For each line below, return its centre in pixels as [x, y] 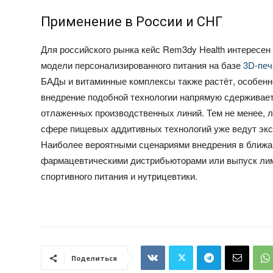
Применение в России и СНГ [132, 22]
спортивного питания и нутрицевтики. [119, 176]
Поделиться [94, 258]
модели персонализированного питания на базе [142, 65]
